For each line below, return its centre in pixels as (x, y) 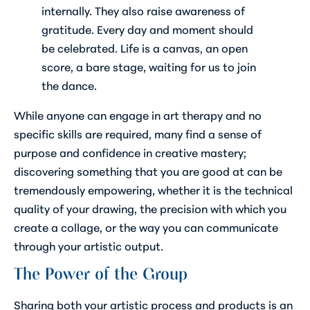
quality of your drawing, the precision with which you (150, 208)
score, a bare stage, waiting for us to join (149, 66)
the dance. (69, 85)
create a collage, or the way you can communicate (146, 227)
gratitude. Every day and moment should (147, 29)
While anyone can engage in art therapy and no (138, 115)
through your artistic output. (89, 246)
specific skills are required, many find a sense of (138, 134)
